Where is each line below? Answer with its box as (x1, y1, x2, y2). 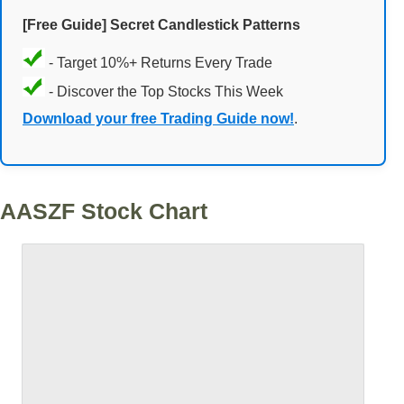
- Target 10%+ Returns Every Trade (45, 54, 272, 70)
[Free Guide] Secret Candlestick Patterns (23, 16, 300, 32)
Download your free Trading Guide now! (23, 110, 294, 126)
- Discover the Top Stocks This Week (45, 83, 283, 99)
